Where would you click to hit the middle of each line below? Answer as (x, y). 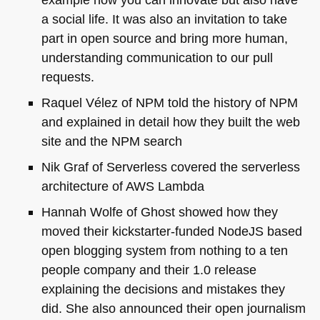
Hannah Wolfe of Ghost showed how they (159, 212)
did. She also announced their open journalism (173, 309)
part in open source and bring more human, (164, 38)
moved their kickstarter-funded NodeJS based (171, 231)
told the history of (216, 102)
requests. (67, 76)
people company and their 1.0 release (149, 270)
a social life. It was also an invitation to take (164, 19)
